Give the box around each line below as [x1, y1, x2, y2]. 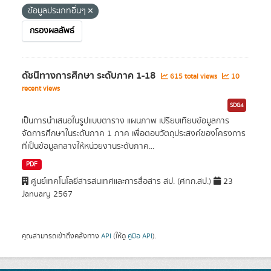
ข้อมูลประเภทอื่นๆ [28, 5, 88, 17]
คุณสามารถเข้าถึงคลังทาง [22, 230, 101, 241]
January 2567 [22, 188, 73, 200]
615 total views [168, 71, 219, 82]
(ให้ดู [111, 230, 128, 241]
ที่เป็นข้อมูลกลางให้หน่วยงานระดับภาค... [22, 140, 154, 152]
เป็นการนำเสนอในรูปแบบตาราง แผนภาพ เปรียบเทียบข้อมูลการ [22, 115, 229, 127]
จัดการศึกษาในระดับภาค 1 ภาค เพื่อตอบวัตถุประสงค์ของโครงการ [22, 128, 246, 140]
